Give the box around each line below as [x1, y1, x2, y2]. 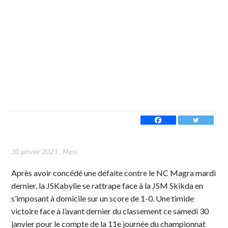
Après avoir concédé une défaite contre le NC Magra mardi [11, 167, 216, 178]
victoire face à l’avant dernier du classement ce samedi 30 [11, 206, 209, 216]
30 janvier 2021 [11, 147, 59, 156]
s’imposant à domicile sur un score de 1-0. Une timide [11, 193, 194, 203]
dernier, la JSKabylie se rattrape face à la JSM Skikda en [11, 180, 204, 190]
